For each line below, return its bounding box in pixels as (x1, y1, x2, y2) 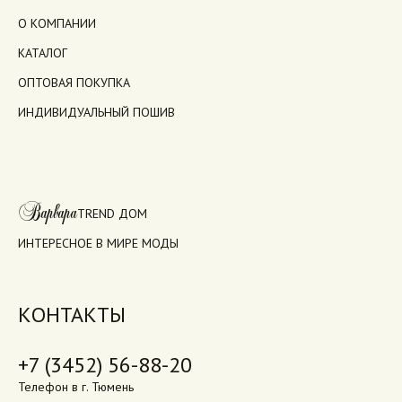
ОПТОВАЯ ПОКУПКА (18, 74, 130, 92)
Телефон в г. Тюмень (18, 379, 134, 396)
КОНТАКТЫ (18, 301, 126, 329)
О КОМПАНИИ (18, 15, 96, 32)
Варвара (18, 200, 77, 230)
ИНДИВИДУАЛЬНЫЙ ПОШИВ (18, 104, 175, 121)
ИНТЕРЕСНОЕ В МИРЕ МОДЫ (18, 235, 179, 252)
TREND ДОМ (77, 205, 147, 223)
